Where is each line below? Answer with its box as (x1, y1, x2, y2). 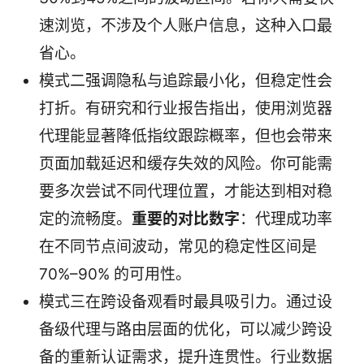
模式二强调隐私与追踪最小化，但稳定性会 (39, 71, 332, 90)
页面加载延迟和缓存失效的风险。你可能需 (39, 154, 332, 173)
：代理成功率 (240, 209, 332, 228)
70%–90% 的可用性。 (39, 264, 191, 284)
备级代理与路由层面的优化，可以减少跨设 (39, 319, 332, 339)
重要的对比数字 (132, 209, 240, 228)
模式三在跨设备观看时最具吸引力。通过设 (39, 292, 332, 311)
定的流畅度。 (39, 209, 132, 228)
